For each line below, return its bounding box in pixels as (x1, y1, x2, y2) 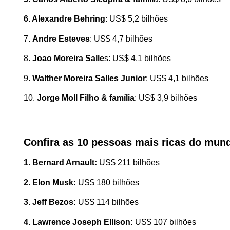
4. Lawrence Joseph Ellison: (24, 217, 136, 226)
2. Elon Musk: (24, 178, 79, 187)
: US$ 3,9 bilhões (135, 93, 198, 102)
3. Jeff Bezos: (24, 198, 79, 207)
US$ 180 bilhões (78, 178, 140, 187)
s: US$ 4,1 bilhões (104, 54, 171, 63)
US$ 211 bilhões (99, 158, 160, 167)
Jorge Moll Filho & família (37, 93, 135, 102)
